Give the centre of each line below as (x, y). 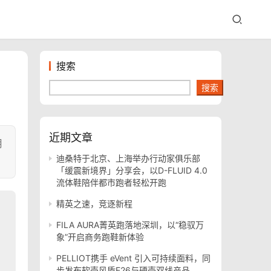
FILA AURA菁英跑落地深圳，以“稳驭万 (130, 225)
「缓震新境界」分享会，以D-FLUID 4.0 (132, 170)
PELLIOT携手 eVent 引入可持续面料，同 (133, 258)
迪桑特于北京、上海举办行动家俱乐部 (128, 158)
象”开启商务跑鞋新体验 (100, 237)
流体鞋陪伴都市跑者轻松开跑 (111, 182)
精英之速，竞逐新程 (94, 204)
